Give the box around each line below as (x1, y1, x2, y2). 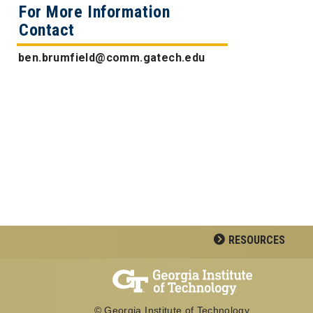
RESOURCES (228, 233, 285, 247)
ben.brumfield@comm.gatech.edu (18, 50, 205, 64)
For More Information (19, 1, 170, 22)
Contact (19, 20, 75, 40)
